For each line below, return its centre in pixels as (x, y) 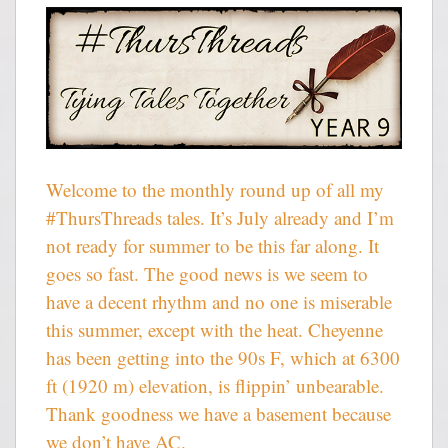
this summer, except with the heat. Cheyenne (214, 329)
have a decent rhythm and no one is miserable (219, 301)
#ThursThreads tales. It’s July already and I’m (220, 217)
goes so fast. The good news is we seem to (207, 273)
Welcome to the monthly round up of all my (215, 189)
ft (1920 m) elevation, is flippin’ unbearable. (215, 385)
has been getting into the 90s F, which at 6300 (223, 357)
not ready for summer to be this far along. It (212, 245)
